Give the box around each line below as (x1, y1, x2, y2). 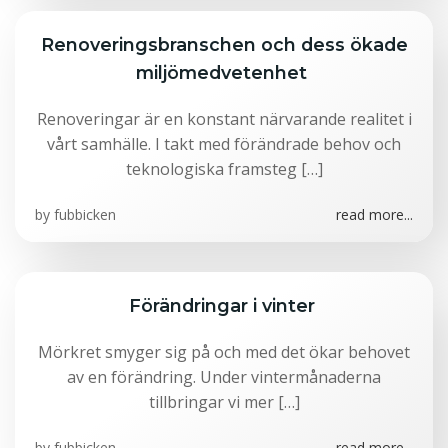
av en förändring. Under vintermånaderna (67, 366, 381, 388)
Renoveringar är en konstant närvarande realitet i (36, 108, 412, 130)
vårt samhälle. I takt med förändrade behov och (47, 133, 401, 155)
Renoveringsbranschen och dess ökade (40, 34, 408, 55)
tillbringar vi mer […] (148, 391, 300, 413)
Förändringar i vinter (128, 295, 320, 316)
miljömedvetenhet (136, 62, 312, 83)
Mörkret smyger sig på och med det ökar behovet (38, 341, 410, 363)
